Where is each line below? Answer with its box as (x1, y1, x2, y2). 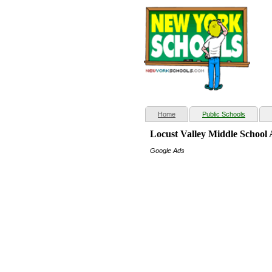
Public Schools (202, 110, 245, 118)
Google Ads (150, 147, 185, 155)
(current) (175, 110, 201, 118)
